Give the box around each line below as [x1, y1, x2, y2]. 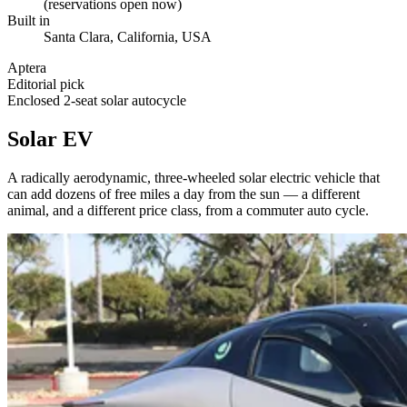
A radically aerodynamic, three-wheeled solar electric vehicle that [7, 169, 380, 185]
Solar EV [7, 126, 93, 151]
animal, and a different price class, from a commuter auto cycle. [7, 202, 369, 218]
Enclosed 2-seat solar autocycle [7, 92, 186, 108]
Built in [7, 12, 50, 28]
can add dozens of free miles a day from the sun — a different [7, 185, 360, 202]
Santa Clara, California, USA [44, 28, 212, 45]
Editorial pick [7, 75, 84, 92]
